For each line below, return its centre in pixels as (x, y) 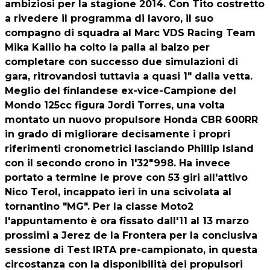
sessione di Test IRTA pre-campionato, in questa (131, 250)
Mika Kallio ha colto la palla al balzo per (107, 48)
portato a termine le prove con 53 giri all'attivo (126, 178)
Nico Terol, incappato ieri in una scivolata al (118, 192)
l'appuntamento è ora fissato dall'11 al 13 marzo (127, 221)
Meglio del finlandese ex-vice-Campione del (121, 91)
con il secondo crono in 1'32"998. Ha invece (118, 163)
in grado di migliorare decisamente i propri (118, 134)
